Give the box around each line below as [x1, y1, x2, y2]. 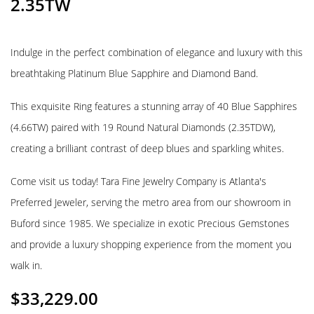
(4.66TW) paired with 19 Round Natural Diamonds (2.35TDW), [11, 121, 275, 134]
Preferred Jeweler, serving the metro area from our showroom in [11, 196, 291, 209]
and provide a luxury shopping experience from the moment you [11, 238, 292, 251]
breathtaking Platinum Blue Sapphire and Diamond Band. [11, 67, 258, 80]
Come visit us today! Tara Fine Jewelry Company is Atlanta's [11, 175, 266, 188]
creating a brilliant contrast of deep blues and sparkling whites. [11, 142, 284, 155]
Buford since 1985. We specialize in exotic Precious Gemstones [11, 217, 289, 230]
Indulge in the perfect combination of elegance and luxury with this [11, 46, 303, 59]
